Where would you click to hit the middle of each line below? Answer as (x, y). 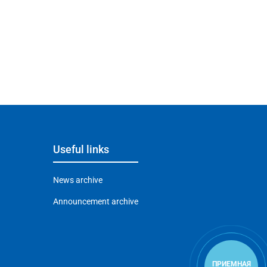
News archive (78, 180)
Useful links (81, 150)
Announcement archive (96, 202)
